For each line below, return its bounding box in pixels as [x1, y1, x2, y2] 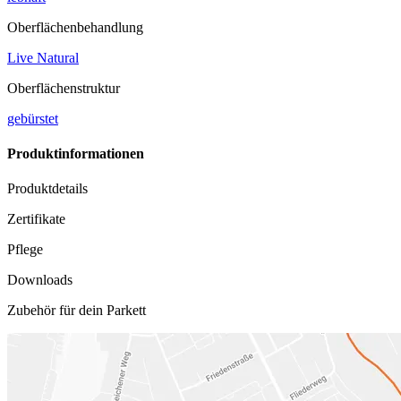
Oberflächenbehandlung [7, 19, 143, 35]
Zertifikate [7, 211, 65, 227]
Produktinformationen [7, 146, 144, 162]
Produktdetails [7, 181, 88, 197]
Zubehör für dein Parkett [7, 303, 146, 319]
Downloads [7, 272, 73, 288]
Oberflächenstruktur [7, 80, 120, 96]
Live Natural [7, 49, 79, 65]
